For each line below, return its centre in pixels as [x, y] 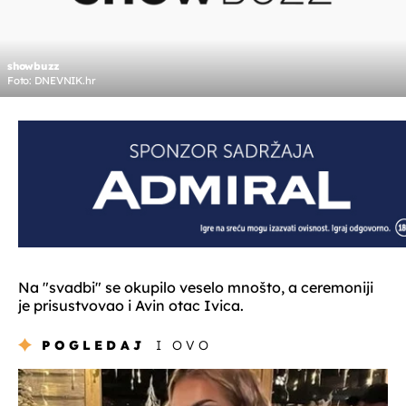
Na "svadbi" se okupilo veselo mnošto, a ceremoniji [196, 288]
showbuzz [34, 67]
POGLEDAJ [94, 346]
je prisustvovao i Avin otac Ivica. [131, 306]
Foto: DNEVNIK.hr [52, 81]
